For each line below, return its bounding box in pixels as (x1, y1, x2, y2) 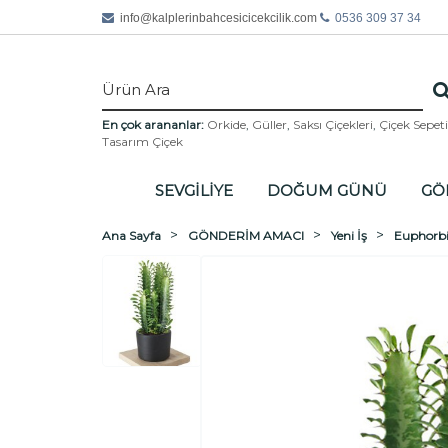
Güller (252, 116, 287, 132)
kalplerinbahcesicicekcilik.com (152, 11, 317, 25)
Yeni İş (331, 228, 367, 243)
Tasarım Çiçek (102, 133, 183, 149)
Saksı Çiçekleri (293, 116, 373, 132)
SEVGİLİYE (154, 180, 233, 200)
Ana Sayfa (102, 228, 161, 243)
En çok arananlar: (102, 116, 204, 132)
